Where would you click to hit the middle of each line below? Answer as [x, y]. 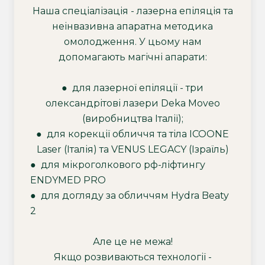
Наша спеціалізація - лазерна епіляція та [132, 11]
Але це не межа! [132, 242]
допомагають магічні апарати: [132, 57]
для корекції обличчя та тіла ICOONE [138, 134]
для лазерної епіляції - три [138, 88]
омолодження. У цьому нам [132, 42]
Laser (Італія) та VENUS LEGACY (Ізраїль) [132, 149]
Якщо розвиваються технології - [132, 257]
